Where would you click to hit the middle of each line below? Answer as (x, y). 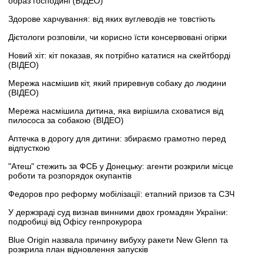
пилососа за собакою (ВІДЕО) (66, 121)
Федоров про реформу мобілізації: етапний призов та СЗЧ (121, 194)
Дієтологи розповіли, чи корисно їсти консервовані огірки (118, 37)
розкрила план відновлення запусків (78, 250)
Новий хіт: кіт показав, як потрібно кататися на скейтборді (119, 56)
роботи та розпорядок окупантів (70, 176)
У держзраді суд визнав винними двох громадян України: (118, 212)
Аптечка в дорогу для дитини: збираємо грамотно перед (117, 139)
